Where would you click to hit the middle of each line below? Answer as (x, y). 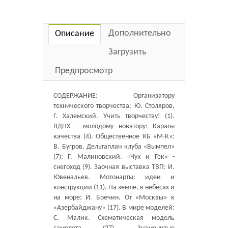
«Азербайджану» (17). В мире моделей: (114, 208)
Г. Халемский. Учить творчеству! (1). (114, 116)
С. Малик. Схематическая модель (114, 218)
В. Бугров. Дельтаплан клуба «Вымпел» (114, 147)
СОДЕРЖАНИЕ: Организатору (114, 96)
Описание (75, 34)
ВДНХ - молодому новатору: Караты (114, 126)
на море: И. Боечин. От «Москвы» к (114, 198)
